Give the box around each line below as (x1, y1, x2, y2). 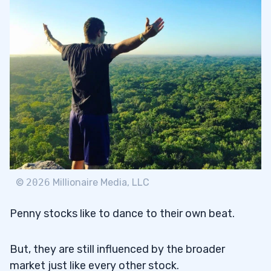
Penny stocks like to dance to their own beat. (10, 206, 235, 220)
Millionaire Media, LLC (50, 176, 149, 188)
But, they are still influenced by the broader (10, 242, 225, 256)
